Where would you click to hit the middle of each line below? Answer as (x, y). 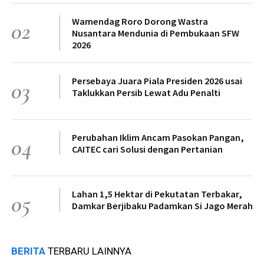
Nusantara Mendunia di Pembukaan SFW (156, 33)
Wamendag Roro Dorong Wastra (140, 21)
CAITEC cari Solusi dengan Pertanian (147, 149)
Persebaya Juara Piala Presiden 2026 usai (157, 80)
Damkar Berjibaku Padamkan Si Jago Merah (162, 205)
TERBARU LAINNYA (90, 251)
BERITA (29, 251)
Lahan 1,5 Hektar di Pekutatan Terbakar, (157, 194)
